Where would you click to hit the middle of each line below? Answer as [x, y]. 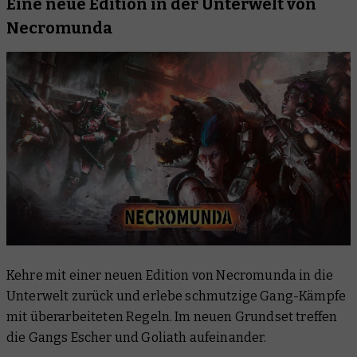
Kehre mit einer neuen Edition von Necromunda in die [170, 276]
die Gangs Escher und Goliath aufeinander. [137, 338]
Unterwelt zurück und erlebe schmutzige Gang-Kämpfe [177, 296]
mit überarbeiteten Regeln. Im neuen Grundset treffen [172, 317]
